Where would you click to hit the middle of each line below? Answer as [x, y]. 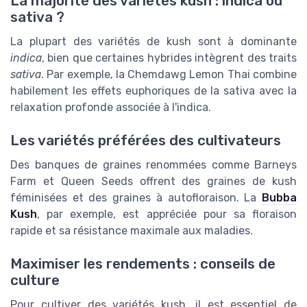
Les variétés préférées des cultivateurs [146, 141]
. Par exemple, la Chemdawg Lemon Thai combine [169, 74]
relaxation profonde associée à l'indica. [111, 107]
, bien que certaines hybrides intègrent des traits [169, 58]
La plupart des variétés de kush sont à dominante [153, 41]
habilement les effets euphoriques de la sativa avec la [153, 90]
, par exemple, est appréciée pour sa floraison [167, 214]
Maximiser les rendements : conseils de [143, 264]
